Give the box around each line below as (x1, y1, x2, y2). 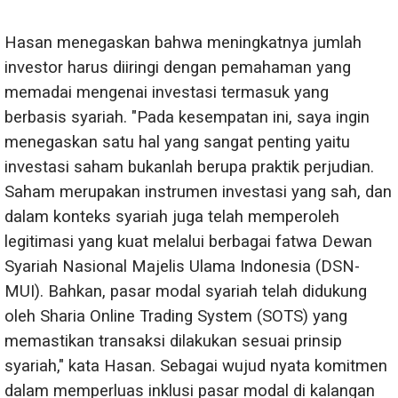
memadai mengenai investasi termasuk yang (4, 83, 329, 103)
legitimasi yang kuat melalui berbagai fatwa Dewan (4, 232, 372, 252)
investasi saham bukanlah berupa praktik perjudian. (4, 157, 374, 178)
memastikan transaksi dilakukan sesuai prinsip (4, 331, 342, 352)
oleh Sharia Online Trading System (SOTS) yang (4, 306, 347, 327)
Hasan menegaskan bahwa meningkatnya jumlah (4, 33, 362, 53)
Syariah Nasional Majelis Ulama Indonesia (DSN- (4, 257, 360, 277)
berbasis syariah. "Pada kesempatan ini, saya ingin (4, 107, 370, 128)
